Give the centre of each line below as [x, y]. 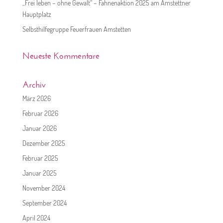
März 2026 [36, 99]
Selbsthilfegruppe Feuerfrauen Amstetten [76, 29]
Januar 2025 [39, 173]
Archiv [34, 83]
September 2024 [44, 203]
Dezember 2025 [44, 143]
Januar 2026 [39, 128]
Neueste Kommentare [61, 55]
